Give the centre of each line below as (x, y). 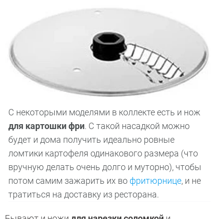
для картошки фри (46, 126)
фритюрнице (155, 181)
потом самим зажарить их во (69, 181)
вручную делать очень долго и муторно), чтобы (105, 167)
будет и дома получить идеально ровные (91, 140)
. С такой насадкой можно (137, 126)
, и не (191, 181)
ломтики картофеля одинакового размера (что (103, 153)
